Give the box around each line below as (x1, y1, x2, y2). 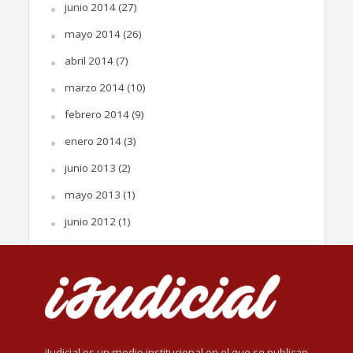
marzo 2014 (64, 80, 124, 95)
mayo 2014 (64, 27, 121, 42)
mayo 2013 (64, 188, 121, 203)
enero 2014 (64, 134, 121, 149)
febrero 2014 (64, 107, 129, 122)
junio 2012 (64, 214, 116, 229)
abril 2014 (64, 54, 113, 69)
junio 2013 (64, 161, 116, 176)
